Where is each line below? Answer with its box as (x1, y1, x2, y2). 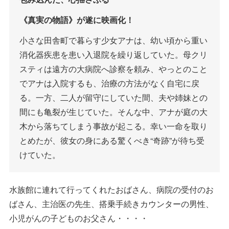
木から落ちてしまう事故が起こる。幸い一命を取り (19, 120, 208, 132)
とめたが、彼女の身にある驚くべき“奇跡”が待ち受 (19, 134, 204, 146)
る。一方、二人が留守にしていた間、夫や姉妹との (19, 91, 208, 103)
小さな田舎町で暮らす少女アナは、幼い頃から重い (19, 34, 208, 46)
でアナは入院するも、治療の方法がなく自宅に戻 (19, 77, 199, 89)
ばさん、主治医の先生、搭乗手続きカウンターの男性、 (9, 197, 214, 210)
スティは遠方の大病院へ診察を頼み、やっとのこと (19, 62, 208, 75)
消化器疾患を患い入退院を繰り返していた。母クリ (19, 48, 208, 60)
